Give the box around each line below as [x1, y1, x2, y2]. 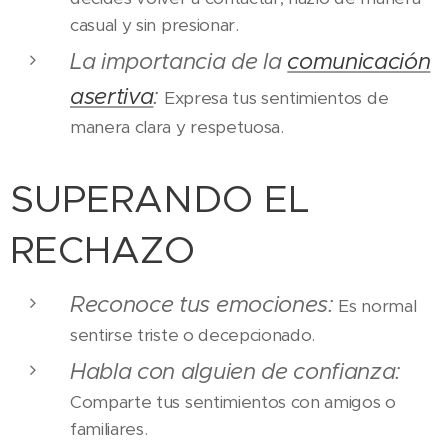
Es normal [333, 295, 417, 318]
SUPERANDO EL [10, 175, 309, 223]
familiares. [70, 418, 148, 441]
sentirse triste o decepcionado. [70, 324, 316, 347]
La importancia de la [70, 47, 288, 76]
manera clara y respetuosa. [70, 116, 284, 139]
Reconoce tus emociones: [70, 290, 334, 319]
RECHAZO [10, 226, 195, 274]
